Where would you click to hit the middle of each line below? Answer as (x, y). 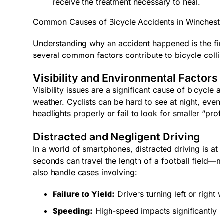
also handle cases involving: (85, 172)
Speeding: (73, 210)
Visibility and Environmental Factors (125, 78)
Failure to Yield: (84, 194)
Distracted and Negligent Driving (117, 136)
